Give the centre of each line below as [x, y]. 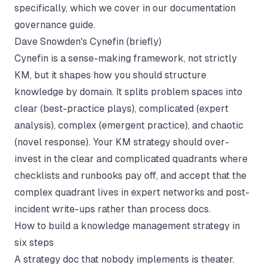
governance [41, 25]
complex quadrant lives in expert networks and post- [132, 192]
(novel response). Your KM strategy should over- [122, 142]
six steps [34, 243]
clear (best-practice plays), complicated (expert [121, 109]
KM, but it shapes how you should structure [110, 75]
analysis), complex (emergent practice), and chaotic [129, 125]
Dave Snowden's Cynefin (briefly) [88, 42]
